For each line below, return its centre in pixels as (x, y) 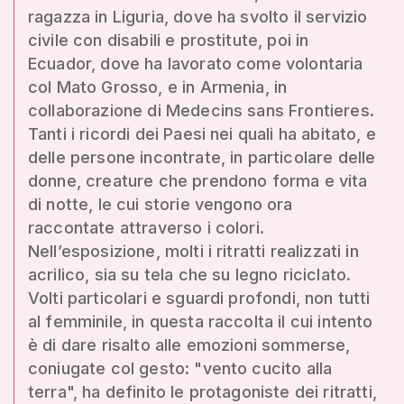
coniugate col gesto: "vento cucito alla (180, 368)
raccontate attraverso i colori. (146, 227)
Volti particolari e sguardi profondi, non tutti (199, 298)
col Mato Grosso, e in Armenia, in (158, 87)
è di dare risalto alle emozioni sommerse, (189, 344)
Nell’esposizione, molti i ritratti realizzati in (193, 251)
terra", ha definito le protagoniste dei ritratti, (202, 391)
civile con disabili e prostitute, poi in (169, 40)
